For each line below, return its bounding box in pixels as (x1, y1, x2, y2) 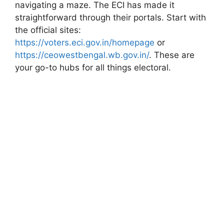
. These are (149, 49, 194, 60)
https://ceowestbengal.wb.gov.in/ (15, 49, 149, 60)
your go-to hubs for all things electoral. (15, 62, 171, 72)
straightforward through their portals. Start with (15, 12, 206, 22)
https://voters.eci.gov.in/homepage (15, 37, 154, 47)
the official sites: (15, 24, 81, 35)
